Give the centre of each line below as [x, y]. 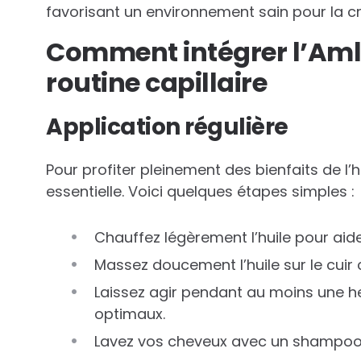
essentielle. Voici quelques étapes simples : [200, 192]
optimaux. [130, 314]
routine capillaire [156, 83]
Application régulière [167, 127]
